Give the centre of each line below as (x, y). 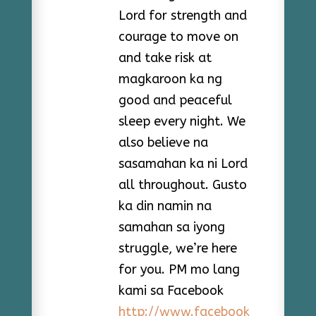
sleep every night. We (182, 121)
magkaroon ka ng (170, 79)
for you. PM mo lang (179, 269)
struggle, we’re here (177, 248)
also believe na (163, 142)
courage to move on (178, 36)
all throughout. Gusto (182, 184)
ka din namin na (165, 206)
